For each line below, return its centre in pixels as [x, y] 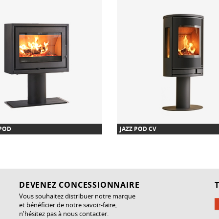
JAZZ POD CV [138, 129]
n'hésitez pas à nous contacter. [64, 213]
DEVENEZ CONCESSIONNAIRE [79, 185]
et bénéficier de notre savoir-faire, [68, 205]
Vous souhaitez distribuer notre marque [77, 196]
